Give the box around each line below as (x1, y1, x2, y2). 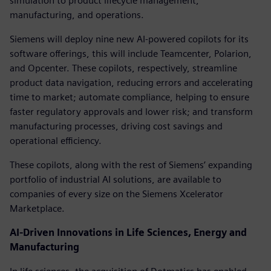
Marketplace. (10, 202, 65, 214)
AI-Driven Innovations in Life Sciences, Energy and (10, 226, 247, 238)
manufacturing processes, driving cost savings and (10, 120, 223, 132)
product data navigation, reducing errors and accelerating (10, 76, 253, 88)
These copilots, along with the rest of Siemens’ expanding (10, 158, 252, 171)
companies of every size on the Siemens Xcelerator (10, 188, 223, 200)
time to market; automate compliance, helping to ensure (10, 91, 249, 103)
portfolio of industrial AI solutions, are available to (10, 173, 221, 185)
